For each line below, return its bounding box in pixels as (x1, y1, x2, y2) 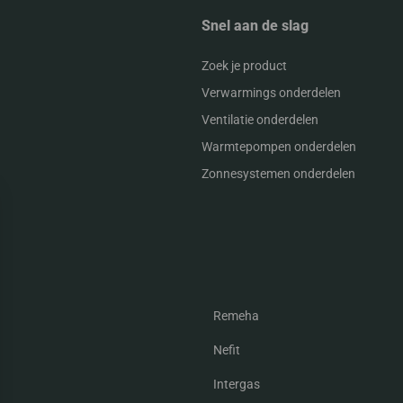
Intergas (213, 377, 261, 392)
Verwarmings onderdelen (201, 85, 341, 101)
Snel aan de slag (201, 17, 309, 35)
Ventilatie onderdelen (201, 112, 318, 128)
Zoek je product (201, 58, 287, 74)
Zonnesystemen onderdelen (201, 166, 355, 182)
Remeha (213, 309, 260, 324)
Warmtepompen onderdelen (201, 139, 356, 155)
